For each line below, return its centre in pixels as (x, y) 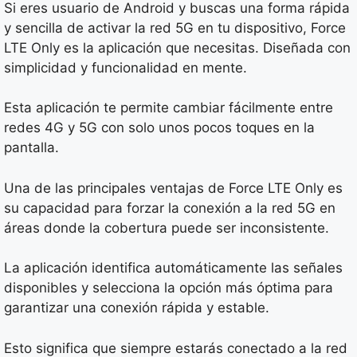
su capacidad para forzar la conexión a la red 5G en (170, 208)
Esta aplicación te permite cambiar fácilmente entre (169, 108)
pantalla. (31, 147)
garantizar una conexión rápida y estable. (137, 308)
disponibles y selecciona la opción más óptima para (169, 288)
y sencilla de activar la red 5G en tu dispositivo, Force (175, 27)
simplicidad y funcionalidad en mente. (126, 67)
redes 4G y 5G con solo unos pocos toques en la (159, 127)
